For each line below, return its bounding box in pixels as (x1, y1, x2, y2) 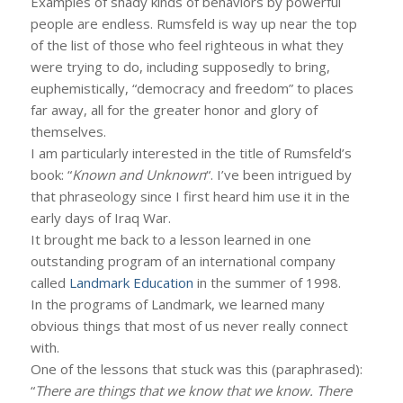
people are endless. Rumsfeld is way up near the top (30, 14, 357, 33)
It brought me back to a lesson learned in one (30, 230, 311, 249)
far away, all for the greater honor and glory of (30, 101, 318, 120)
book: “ (30, 166, 72, 184)
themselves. (30, 122, 106, 141)
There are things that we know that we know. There (34, 381, 352, 400)
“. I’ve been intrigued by (205, 166, 352, 184)
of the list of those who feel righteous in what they (30, 36, 344, 55)
